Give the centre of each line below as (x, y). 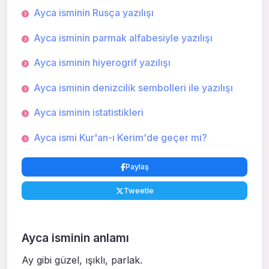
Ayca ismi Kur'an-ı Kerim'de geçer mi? (120, 138)
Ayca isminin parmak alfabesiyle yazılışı (123, 38)
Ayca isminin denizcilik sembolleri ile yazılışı (133, 87)
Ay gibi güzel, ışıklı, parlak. (82, 260)
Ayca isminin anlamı (75, 238)
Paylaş (137, 167)
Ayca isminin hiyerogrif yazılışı (102, 63)
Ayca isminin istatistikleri (89, 113)
